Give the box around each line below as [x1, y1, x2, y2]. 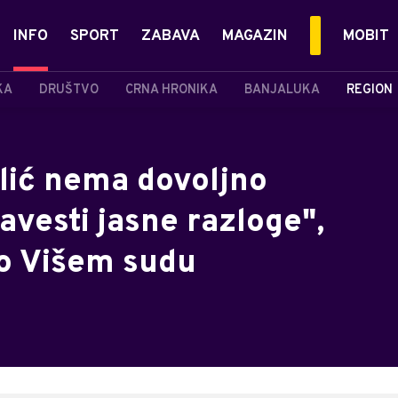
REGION [346, 82, 393, 98]
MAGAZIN [222, 27, 288, 46]
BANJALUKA [244, 82, 320, 98]
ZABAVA [141, 27, 200, 46]
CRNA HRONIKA [125, 82, 218, 98]
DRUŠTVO [39, 82, 99, 98]
